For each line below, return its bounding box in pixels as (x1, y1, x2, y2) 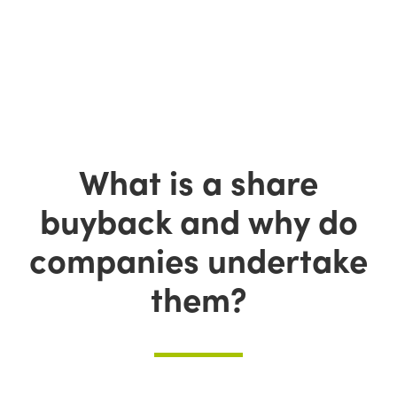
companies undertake (29, 235, 368, 282)
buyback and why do (39, 196, 358, 243)
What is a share (79, 157, 318, 204)
